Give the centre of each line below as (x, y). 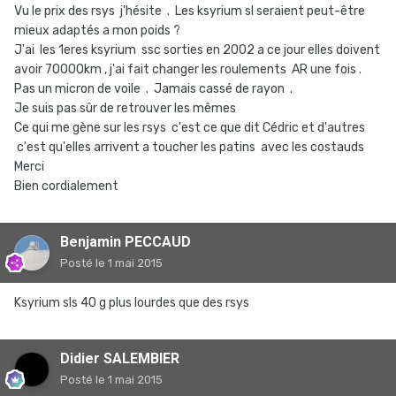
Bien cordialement (68, 186)
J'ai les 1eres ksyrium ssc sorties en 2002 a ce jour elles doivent (197, 50)
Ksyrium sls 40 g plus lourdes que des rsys (132, 303)
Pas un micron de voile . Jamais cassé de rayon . (155, 89)
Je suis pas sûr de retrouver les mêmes (126, 108)
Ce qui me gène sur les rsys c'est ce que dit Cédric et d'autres (190, 128)
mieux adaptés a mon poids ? (97, 30)
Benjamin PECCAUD (126, 242)
